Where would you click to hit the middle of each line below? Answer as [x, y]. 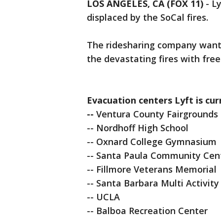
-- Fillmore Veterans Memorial [152, 169]
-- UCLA [103, 197]
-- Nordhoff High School [138, 128]
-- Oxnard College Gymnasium [152, 142]
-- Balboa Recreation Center [147, 211]
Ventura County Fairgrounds [157, 114]
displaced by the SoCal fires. [147, 17]
